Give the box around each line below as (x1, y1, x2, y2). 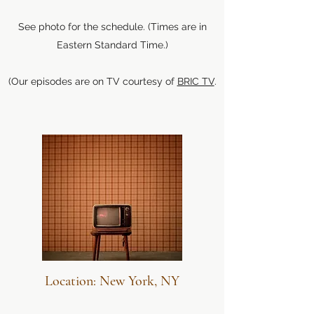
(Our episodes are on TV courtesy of (8, 76, 177, 87)
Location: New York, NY (45, 273, 179, 289)
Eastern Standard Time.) (56, 39, 168, 50)
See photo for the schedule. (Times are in (18, 21, 207, 32)
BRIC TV (177, 76, 214, 87)
